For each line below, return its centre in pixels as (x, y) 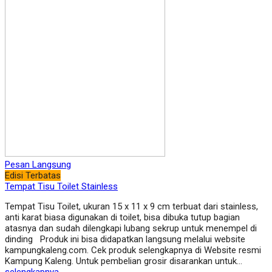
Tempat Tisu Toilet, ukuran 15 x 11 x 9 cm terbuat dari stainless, (131, 207)
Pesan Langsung (38, 165)
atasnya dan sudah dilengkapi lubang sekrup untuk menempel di (131, 229)
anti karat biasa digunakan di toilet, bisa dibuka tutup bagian (122, 218)
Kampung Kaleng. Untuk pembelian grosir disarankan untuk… (124, 261)
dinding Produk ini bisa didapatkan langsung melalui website (125, 240)
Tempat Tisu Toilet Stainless (61, 187)
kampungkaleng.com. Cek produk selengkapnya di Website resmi (133, 250)
